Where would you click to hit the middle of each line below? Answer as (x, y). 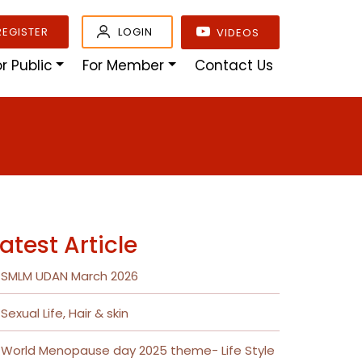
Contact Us (234, 65)
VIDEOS (236, 32)
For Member (124, 65)
